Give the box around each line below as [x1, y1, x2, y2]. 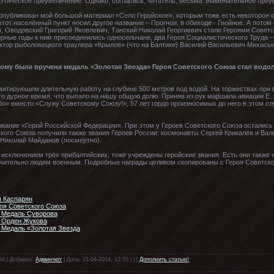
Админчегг [35, 256, 62, 262]
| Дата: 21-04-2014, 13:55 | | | [62, 256, 139, 262]
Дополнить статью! [139, 256, 189, 262]
